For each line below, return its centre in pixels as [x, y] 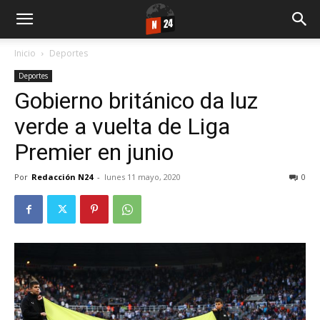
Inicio [25, 53]
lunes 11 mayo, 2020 [142, 177]
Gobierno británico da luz [136, 101]
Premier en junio [94, 152]
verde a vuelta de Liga [122, 126]
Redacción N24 [62, 177]
